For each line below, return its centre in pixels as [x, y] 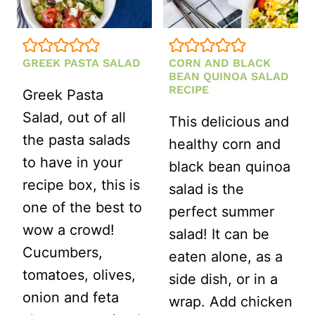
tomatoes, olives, [79, 275]
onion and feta [71, 298]
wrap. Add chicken [231, 302]
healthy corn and [225, 144]
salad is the [206, 189]
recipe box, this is [81, 185]
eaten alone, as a [226, 257]
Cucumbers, [63, 253]
